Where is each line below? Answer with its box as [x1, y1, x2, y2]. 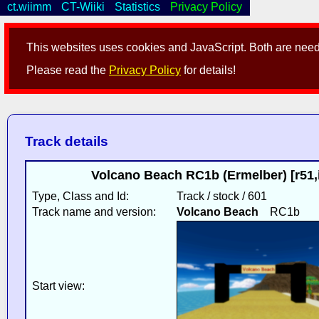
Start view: [31, 279, 85, 292]
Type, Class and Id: [31, 189, 129, 202]
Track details [24, 134, 108, 150]
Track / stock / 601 [176, 189, 267, 202]
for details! [181, 64, 236, 77]
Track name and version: [31, 205, 156, 218]
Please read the [26, 64, 110, 77]
